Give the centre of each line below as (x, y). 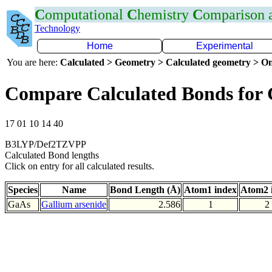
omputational (86, 15)
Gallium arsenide (74, 204)
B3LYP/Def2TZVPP (46, 144)
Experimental (225, 46)
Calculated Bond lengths (52, 155)
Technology (57, 28)
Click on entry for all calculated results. (80, 166)
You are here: (33, 62)
